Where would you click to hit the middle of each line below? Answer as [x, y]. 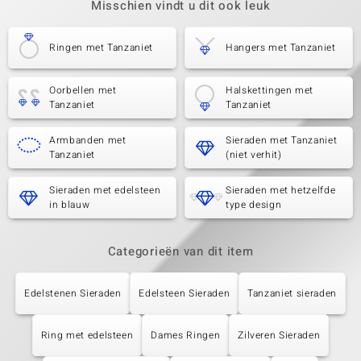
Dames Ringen [186, 335]
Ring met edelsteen [87, 335]
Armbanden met [88, 140]
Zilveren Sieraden [279, 335]
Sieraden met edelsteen [105, 190]
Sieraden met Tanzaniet [282, 140]
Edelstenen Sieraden [73, 293]
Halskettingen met [270, 90]
